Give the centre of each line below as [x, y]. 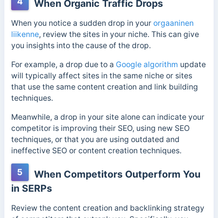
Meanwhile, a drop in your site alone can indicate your [108, 117]
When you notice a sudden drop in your [82, 23]
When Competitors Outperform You [116, 174]
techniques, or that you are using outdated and [95, 139]
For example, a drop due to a [63, 64]
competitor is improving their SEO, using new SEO [100, 128]
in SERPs [31, 189]
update [192, 64]
